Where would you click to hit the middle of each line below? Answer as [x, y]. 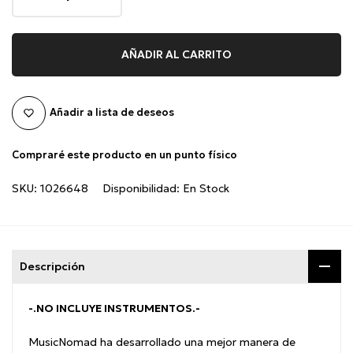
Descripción [52, 266]
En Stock [206, 188]
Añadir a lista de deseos [112, 113]
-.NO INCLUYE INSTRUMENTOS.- [114, 308]
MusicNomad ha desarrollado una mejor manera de [162, 342]
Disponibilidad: [143, 188]
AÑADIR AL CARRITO [176, 55]
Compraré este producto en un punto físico [124, 154]
